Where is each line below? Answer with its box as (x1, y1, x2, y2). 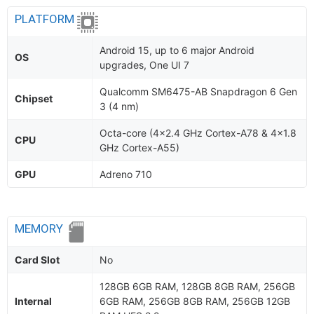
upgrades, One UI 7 (100, 59, 189, 71)
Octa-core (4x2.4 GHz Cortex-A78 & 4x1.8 (100, 127, 296, 139)
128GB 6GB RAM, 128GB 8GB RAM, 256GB (100, 280, 295, 292)
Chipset (15, 93, 53, 104)
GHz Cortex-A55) (100, 142, 179, 153)
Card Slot (15, 254, 60, 266)
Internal (15, 295, 52, 307)
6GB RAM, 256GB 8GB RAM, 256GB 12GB (100, 295, 290, 307)
